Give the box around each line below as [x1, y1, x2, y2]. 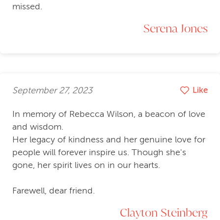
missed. [12, 1, 42, 12]
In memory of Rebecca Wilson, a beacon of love [12, 109, 205, 119]
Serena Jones [143, 21, 208, 36]
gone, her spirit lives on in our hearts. [12, 160, 160, 170]
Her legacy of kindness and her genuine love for [12, 135, 205, 145]
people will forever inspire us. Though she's [12, 147, 186, 158]
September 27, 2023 [12, 85, 92, 95]
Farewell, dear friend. [12, 186, 95, 196]
